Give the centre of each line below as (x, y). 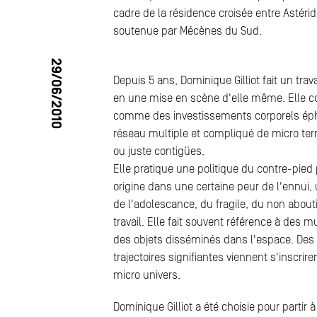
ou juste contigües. (159, 151)
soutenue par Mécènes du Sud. (188, 31)
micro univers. (147, 275)
